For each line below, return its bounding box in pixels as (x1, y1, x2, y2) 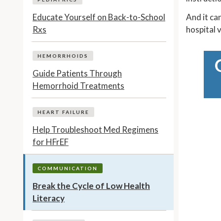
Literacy (33, 192, 65, 203)
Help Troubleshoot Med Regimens (33, 124, 158, 135)
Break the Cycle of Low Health (33, 180, 150, 191)
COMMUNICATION (37, 165, 98, 171)
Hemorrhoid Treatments (33, 80, 124, 91)
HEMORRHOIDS (37, 52, 88, 59)
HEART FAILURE (37, 109, 89, 115)
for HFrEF (33, 136, 69, 147)
